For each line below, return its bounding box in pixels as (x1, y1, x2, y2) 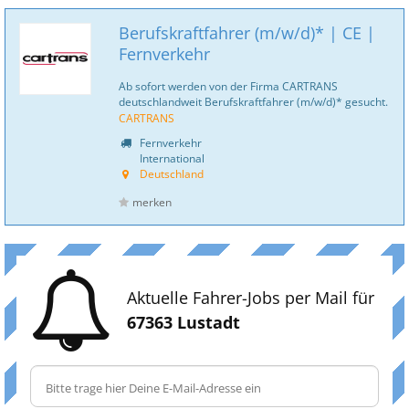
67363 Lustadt (127, 311, 240, 333)
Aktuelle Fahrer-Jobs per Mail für (127, 287, 374, 309)
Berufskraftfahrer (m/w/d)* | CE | (119, 22, 375, 44)
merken (132, 194, 172, 210)
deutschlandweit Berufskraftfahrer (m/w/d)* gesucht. (119, 94, 388, 109)
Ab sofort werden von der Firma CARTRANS (119, 79, 338, 93)
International (137, 151, 204, 165)
